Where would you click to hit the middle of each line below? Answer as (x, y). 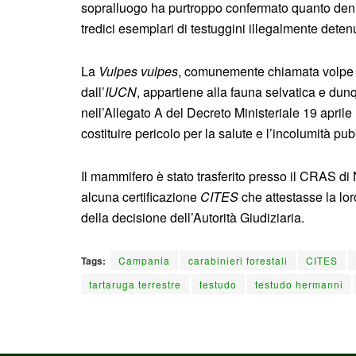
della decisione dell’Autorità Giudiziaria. (193, 217)
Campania (144, 260)
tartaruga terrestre (135, 284)
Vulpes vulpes (138, 71)
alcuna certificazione (141, 196)
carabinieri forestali (238, 260)
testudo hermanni (299, 284)
